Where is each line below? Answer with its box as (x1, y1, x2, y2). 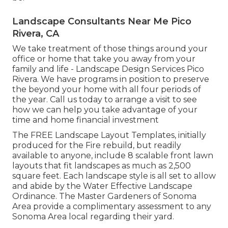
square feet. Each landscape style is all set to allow (12, 170, 216, 181)
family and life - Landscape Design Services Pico (12, 64, 204, 74)
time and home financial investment (12, 115, 159, 125)
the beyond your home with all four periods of (12, 84, 201, 94)
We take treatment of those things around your (12, 43, 208, 53)
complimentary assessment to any (73, 201, 211, 211)
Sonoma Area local (12, 211, 88, 221)
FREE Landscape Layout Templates (31, 130, 175, 140)
